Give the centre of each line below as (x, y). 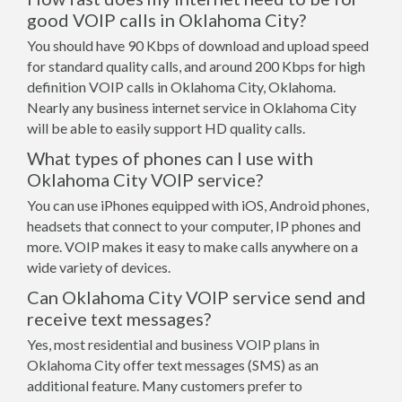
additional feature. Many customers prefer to (165, 385)
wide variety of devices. (99, 267)
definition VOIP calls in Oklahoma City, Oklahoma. (181, 87)
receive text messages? (119, 319)
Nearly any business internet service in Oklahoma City (192, 107)
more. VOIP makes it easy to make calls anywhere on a (192, 246)
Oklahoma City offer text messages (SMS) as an (173, 365)
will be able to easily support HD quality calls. (166, 128)
